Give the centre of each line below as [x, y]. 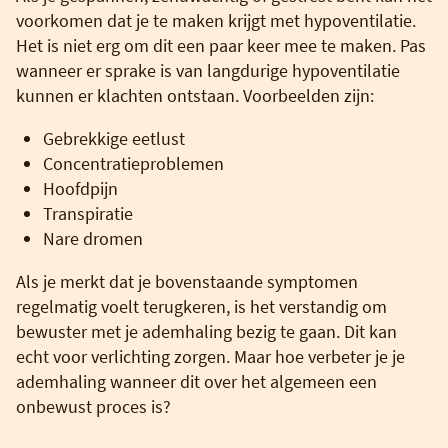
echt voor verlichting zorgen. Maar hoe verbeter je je [210, 356]
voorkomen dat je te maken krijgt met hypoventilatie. [216, 20]
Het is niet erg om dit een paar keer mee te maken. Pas [221, 45]
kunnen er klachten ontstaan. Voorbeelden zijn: [195, 95]
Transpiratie [88, 213]
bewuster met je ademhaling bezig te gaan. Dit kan [206, 331]
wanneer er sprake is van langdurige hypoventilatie [208, 70]
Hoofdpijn [80, 188]
